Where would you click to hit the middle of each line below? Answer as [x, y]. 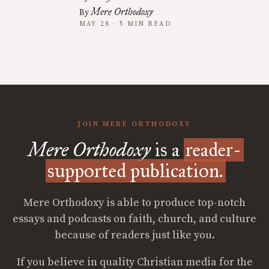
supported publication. [136, 171]
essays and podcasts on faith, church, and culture [134, 219]
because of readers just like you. [134, 235]
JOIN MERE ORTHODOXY [134, 124]
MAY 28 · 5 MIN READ [125, 24]
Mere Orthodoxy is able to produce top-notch [134, 203]
